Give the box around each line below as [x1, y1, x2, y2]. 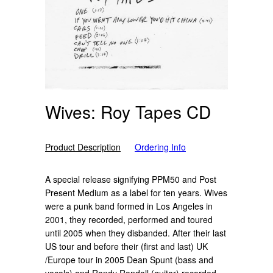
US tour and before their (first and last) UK [45, 240, 208, 253]
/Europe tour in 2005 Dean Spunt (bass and [45, 253, 213, 266]
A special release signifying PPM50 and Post [45, 173, 216, 186]
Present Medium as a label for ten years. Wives [45, 186, 227, 199]
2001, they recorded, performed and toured [45, 213, 213, 226]
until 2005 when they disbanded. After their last [45, 227, 226, 239]
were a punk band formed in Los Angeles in [45, 200, 213, 213]
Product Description [45, 141, 121, 154]
